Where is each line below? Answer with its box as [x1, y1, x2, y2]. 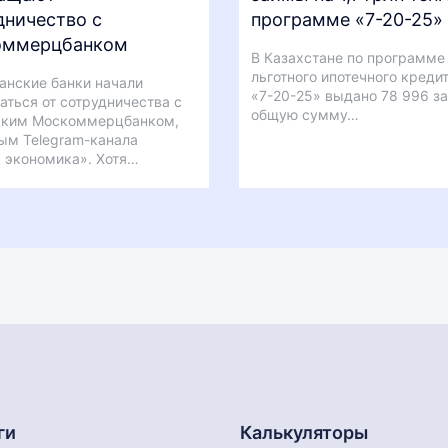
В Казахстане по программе [251, 49, 445, 66]
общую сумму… [251, 106, 359, 123]
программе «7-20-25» [251, 9, 443, 30]
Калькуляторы [240, 422, 368, 443]
